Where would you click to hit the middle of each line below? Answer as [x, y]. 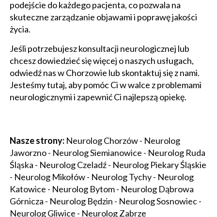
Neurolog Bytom [83, 189]
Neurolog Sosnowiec [158, 201]
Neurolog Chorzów [102, 140]
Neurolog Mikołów [50, 177]
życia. [20, 29]
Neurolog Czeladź [73, 165]
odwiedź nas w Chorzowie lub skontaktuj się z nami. [105, 73]
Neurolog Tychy [121, 177]
